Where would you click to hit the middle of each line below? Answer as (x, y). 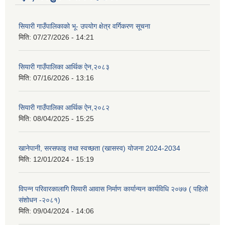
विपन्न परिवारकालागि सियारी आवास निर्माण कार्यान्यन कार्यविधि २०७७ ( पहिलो (113, 189)
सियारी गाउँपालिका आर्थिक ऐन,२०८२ (64, 108)
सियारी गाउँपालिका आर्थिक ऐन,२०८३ (64, 67)
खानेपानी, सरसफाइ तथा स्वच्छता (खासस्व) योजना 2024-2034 (99, 148)
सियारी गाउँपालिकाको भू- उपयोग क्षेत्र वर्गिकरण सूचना (84, 26)
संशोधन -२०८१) (39, 200)
